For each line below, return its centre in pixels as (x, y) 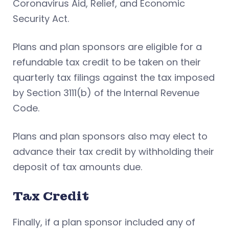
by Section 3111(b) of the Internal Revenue (106, 93)
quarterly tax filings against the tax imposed (114, 77)
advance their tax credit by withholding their (113, 151)
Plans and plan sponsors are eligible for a (107, 47)
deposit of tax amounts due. (77, 167)
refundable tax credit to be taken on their (107, 62)
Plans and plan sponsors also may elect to (110, 136)
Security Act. (41, 18)
